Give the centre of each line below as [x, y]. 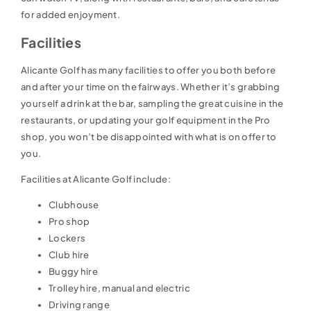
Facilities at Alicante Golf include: [96, 179]
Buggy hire [73, 271]
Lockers [67, 238]
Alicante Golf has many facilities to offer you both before [149, 70]
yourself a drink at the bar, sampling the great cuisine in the [152, 103]
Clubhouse [74, 204]
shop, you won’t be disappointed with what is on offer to [149, 136]
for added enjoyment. [71, 14]
